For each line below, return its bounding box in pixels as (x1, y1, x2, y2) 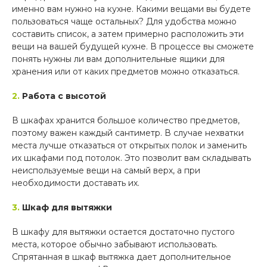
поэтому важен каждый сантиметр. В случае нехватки (12, 128, 244, 139)
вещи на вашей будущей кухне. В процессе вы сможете (12, 41, 254, 52)
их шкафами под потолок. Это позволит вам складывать (12, 153, 251, 164)
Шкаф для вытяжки (22, 202, 112, 213)
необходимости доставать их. (12, 178, 139, 189)
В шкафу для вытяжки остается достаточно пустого (12, 226, 235, 238)
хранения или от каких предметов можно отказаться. (12, 66, 240, 77)
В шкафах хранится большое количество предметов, (12, 115, 240, 126)
